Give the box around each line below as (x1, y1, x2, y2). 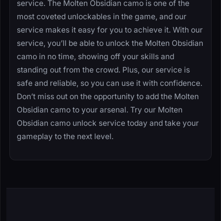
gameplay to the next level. (17, 131, 113, 141)
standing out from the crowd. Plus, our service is (17, 65, 190, 74)
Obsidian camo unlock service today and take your (17, 118, 199, 128)
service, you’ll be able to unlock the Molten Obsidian (17, 38, 203, 48)
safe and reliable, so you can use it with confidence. (17, 78, 202, 88)
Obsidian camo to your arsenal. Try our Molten (17, 105, 183, 114)
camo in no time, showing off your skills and (17, 51, 174, 61)
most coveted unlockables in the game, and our (17, 11, 186, 21)
